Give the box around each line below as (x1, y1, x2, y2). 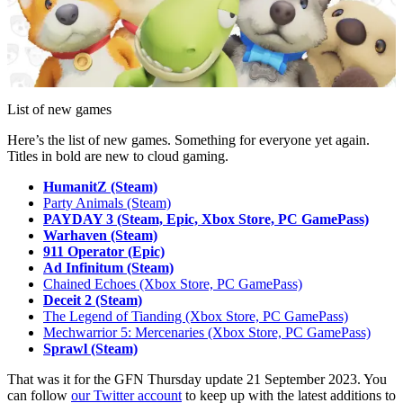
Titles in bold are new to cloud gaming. (7, 148, 228, 165)
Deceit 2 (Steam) (43, 292, 142, 309)
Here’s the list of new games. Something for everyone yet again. (7, 132, 370, 148)
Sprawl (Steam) (43, 341, 138, 357)
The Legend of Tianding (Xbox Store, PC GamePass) (43, 309, 348, 325)
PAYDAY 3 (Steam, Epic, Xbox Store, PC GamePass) (43, 211, 369, 228)
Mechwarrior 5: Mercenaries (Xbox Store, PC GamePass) (43, 325, 371, 341)
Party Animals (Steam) (43, 195, 171, 211)
